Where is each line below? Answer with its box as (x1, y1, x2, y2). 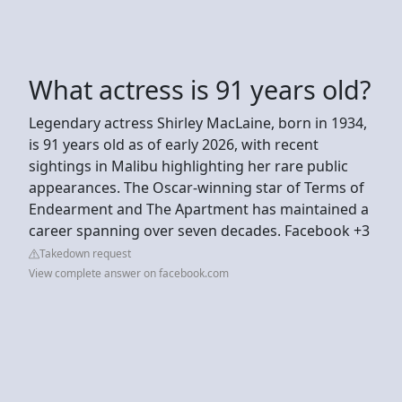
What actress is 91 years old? (29, 71, 371, 107)
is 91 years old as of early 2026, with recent (29, 134, 319, 154)
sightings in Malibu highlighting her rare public (29, 155, 348, 176)
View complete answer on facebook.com (29, 265, 229, 281)
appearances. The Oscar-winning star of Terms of (29, 177, 364, 197)
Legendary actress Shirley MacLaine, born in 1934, (29, 112, 367, 133)
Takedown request (39, 245, 131, 261)
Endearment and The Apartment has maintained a (29, 198, 369, 219)
